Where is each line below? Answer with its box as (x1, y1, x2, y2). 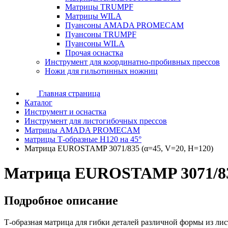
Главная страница (39, 89, 100, 98)
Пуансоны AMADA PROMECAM (65, 21, 184, 30)
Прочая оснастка (65, 48, 123, 57)
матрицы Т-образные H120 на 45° (24, 135, 141, 144)
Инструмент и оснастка (24, 107, 106, 116)
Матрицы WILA (65, 12, 122, 20)
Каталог (24, 98, 52, 107)
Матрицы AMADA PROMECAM (24, 126, 140, 134)
